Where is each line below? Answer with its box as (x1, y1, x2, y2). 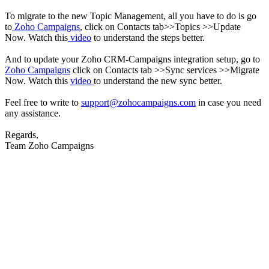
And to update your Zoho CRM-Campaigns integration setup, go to (5, 54, 260, 65)
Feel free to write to (5, 97, 81, 108)
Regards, (5, 130, 38, 141)
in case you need (196, 97, 261, 108)
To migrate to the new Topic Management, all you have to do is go (5, 11, 256, 22)
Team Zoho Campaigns (5, 141, 94, 151)
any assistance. (5, 108, 63, 119)
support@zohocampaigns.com (81, 97, 196, 108)
